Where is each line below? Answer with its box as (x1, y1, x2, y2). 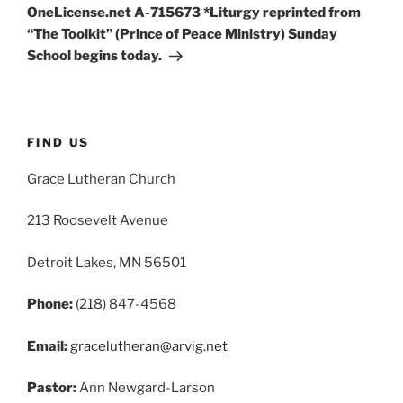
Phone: (27, 296, 73, 313)
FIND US (27, 135, 90, 150)
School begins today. (27, 48, 162, 65)
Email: (27, 337, 70, 354)
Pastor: (27, 380, 76, 397)
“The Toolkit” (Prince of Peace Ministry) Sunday (27, 26, 337, 43)
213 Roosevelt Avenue (27, 212, 168, 229)
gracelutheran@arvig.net (70, 337, 228, 354)
